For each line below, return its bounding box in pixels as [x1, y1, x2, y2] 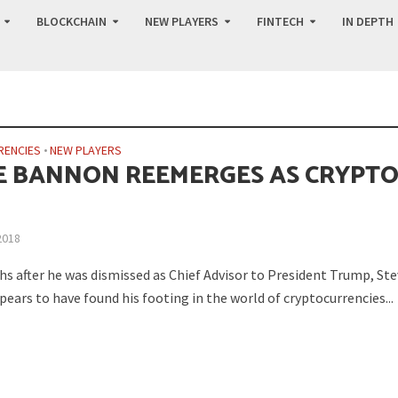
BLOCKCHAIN [36, 13, 107, 29]
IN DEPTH [341, 13, 394, 29]
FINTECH [256, 13, 304, 29]
